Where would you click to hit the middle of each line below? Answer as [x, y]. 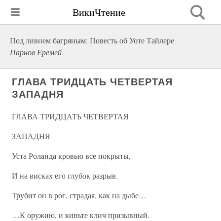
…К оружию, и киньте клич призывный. [81, 215]
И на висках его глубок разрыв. [65, 175]
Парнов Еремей [36, 52]
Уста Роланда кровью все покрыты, [71, 156]
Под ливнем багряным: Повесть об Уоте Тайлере [92, 40]
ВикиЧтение [99, 12]
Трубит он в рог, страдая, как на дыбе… [79, 195]
